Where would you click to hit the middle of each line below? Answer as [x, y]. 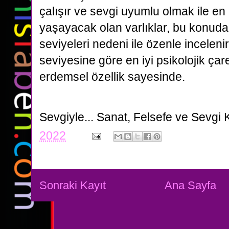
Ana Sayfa [191, 186]
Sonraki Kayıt [73, 186]
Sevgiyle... [68, 117]
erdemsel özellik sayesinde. [114, 77]
